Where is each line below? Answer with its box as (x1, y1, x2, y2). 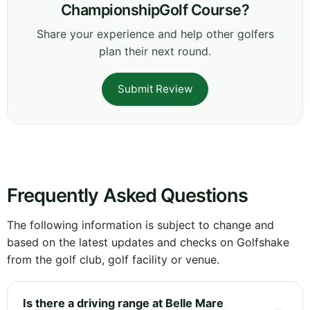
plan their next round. (99, 44, 211, 58)
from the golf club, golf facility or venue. (7, 252, 219, 266)
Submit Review (118, 82, 192, 95)
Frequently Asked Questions (7, 183, 248, 207)
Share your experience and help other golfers (36, 26, 274, 41)
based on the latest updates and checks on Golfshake (7, 235, 289, 249)
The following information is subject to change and (7, 217, 274, 232)
